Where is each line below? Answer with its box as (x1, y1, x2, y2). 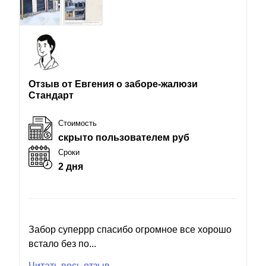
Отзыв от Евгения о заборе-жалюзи (28, 78, 198, 89)
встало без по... (28, 238, 96, 249)
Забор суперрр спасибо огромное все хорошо (28, 224, 232, 235)
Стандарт (28, 90, 74, 100)
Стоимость (58, 118, 97, 128)
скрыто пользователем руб (58, 132, 189, 142)
